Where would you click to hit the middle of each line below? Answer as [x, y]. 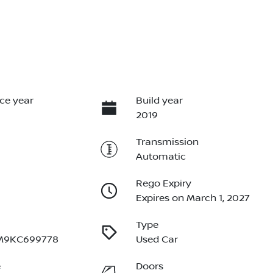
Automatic [161, 157]
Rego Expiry [163, 184]
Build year [159, 101]
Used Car [157, 240]
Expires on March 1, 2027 [193, 198]
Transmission [167, 142]
